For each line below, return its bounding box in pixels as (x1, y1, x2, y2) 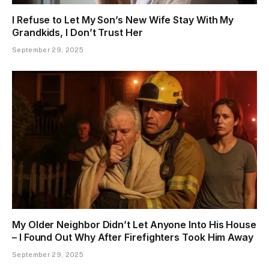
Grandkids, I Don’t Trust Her (12, 26, 143, 39)
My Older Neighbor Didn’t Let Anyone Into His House (12, 218, 257, 231)
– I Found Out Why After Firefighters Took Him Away (12, 231, 254, 243)
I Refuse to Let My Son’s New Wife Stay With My (12, 14, 234, 26)
